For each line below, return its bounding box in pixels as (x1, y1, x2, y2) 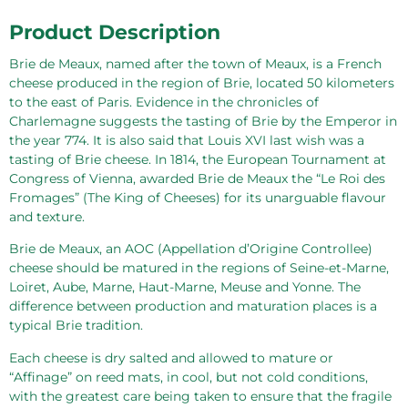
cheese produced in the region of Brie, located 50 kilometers (9, 74, 394, 91)
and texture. (9, 208, 85, 225)
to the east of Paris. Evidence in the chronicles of (9, 93, 319, 110)
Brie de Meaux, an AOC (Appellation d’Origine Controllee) (9, 240, 372, 258)
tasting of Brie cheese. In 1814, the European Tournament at (9, 150, 386, 168)
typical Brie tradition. (9, 317, 143, 334)
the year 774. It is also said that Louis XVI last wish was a (9, 131, 364, 148)
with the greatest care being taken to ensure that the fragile (9, 387, 392, 404)
